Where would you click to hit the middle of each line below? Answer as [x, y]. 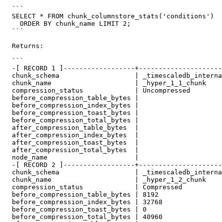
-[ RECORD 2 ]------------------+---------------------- [8, 165]
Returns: [8, 46]
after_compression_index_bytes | [8, 135]
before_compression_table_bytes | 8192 [8, 194]
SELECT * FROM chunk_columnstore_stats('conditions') [8, 16]
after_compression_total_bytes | [8, 150]
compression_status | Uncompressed [8, 90]
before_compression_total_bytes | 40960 [8, 217]
